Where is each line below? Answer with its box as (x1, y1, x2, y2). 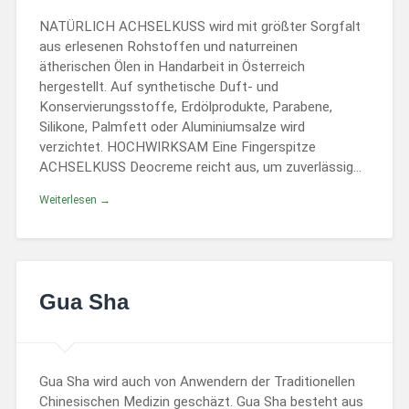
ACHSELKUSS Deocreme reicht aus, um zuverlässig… (38, 159, 362, 176)
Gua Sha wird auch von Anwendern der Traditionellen (38, 373, 355, 391)
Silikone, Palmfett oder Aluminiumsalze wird (38, 119, 305, 136)
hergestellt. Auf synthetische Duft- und (38, 79, 278, 96)
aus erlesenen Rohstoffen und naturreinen (38, 38, 298, 56)
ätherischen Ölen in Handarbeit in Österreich (38, 58, 305, 76)
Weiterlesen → (38, 193, 110, 206)
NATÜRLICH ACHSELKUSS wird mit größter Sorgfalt (38, 18, 361, 36)
